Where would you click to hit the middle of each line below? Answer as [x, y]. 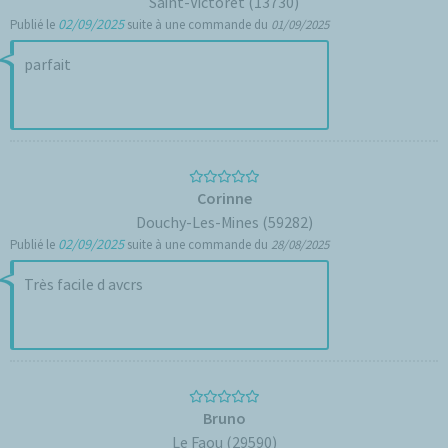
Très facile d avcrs [83, 284]
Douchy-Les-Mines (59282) [224, 222]
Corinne [224, 198]
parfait [47, 64]
